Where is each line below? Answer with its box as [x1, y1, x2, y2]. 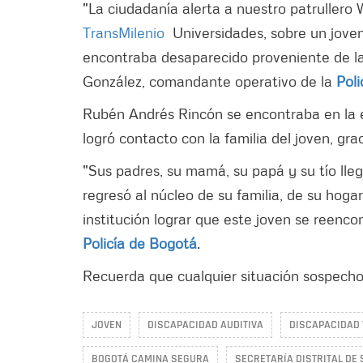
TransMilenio [83, 23, 164, 41]
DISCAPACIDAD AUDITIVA [147, 318, 263, 332]
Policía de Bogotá [83, 234, 197, 252]
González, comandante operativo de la [83, 72, 336, 90]
